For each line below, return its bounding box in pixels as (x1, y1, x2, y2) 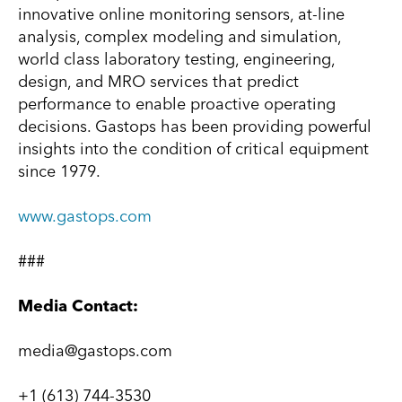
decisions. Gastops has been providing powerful (18, 116, 371, 136)
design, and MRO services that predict (18, 71, 299, 92)
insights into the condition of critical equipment (18, 138, 369, 159)
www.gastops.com (18, 205, 152, 226)
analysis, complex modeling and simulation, (18, 26, 341, 47)
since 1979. (18, 161, 109, 181)
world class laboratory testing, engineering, (18, 48, 335, 69)
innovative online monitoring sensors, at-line (18, 4, 345, 24)
